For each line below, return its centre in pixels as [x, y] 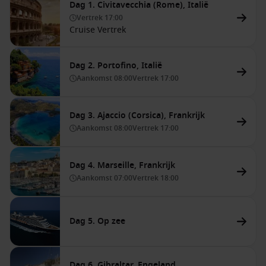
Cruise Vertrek [98, 30]
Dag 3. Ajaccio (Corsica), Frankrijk [137, 115]
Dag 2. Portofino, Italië [116, 66]
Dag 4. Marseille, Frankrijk [122, 165]
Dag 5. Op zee [97, 221]
